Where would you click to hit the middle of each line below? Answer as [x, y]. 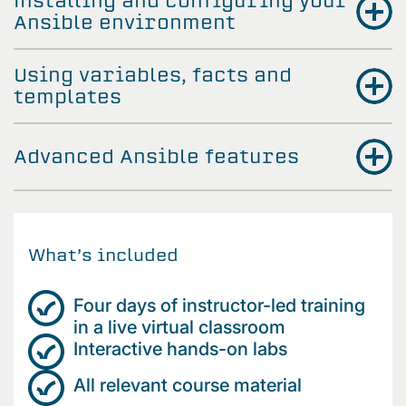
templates [68, 96]
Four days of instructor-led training [219, 305]
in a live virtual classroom [182, 327]
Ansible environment [125, 22]
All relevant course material [190, 385]
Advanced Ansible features [156, 156]
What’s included [103, 254]
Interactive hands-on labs [183, 348]
